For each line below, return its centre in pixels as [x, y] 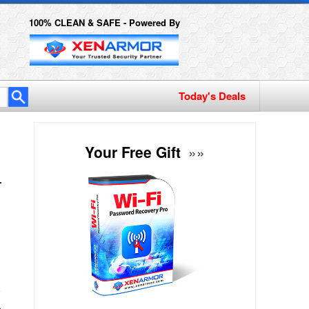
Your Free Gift [135, 152]
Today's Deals [212, 96]
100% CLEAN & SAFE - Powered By [104, 22]
